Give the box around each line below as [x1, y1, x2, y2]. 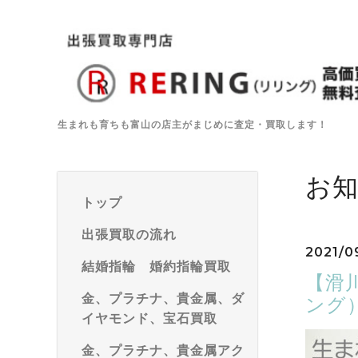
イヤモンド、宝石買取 [82, 311, 217, 326]
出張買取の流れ [82, 227, 177, 242]
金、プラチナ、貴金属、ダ [82, 291, 245, 306]
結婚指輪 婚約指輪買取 [82, 259, 231, 274]
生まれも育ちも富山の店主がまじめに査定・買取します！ [58, 118, 328, 130]
